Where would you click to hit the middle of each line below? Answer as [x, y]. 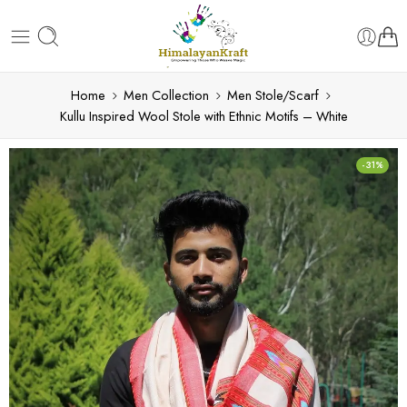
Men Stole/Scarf [273, 95]
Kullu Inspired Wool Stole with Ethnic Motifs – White [203, 116]
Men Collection [166, 95]
